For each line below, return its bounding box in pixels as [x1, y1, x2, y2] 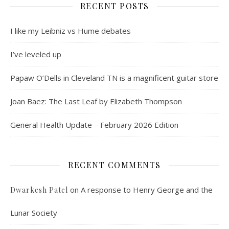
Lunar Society [10, 208, 57, 218]
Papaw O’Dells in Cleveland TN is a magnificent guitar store [10, 73, 218, 83]
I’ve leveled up [10, 49, 61, 59]
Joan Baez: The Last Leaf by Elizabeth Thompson [10, 96, 182, 106]
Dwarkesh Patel [10, 185, 68, 195]
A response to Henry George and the [81, 185, 213, 195]
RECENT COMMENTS [68, 159, 161, 170]
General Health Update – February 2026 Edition [10, 120, 178, 130]
